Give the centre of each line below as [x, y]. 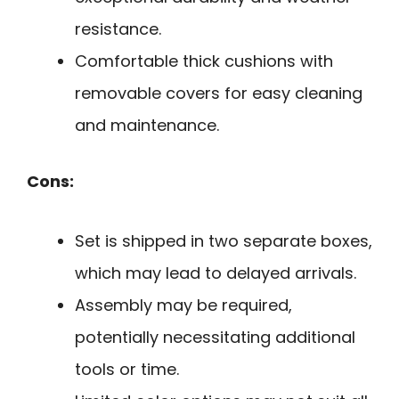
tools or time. [127, 369]
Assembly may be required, [183, 305]
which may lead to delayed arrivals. [216, 273]
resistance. [118, 29]
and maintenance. [147, 126]
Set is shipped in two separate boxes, [224, 240]
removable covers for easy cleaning [219, 94]
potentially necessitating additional [215, 337]
